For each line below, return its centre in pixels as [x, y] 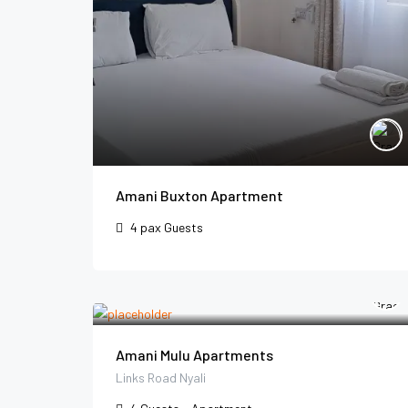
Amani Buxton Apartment [199, 195]
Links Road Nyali [161, 378]
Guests [184, 227]
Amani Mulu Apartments [194, 355]
